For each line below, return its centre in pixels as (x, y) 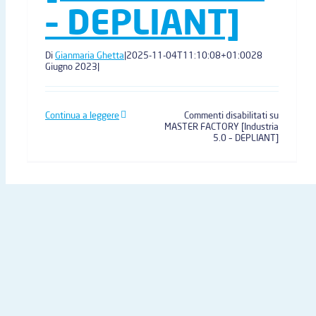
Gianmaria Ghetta (90, 55)
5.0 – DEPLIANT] (245, 138)
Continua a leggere (82, 115)
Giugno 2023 (71, 66)
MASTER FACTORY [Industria (221, 126)
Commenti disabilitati (225, 115)
